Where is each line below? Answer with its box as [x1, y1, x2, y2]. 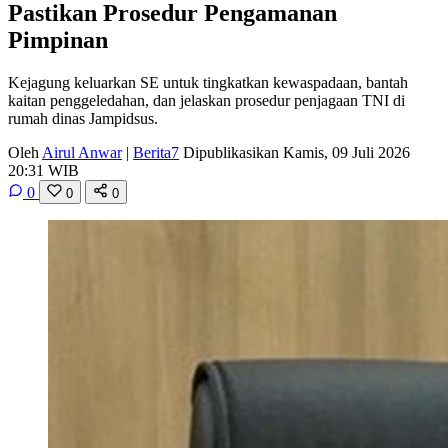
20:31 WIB [8, 161, 79, 179]
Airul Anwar [42, 143, 122, 161]
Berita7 [133, 143, 179, 161]
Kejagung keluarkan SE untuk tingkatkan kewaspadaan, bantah [8, 73, 408, 91]
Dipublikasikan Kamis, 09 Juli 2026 [183, 143, 410, 161]
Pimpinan [8, 26, 108, 53]
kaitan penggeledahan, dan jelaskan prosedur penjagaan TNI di [8, 91, 405, 109]
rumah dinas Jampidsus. [8, 109, 158, 127]
